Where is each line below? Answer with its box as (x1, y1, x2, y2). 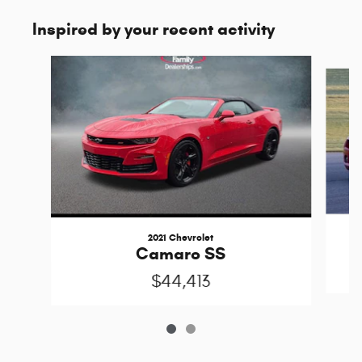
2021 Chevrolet (148, 230, 214, 243)
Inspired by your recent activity (32, 18, 275, 40)
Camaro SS (136, 242, 226, 264)
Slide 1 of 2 (12, 56, 67, 70)
